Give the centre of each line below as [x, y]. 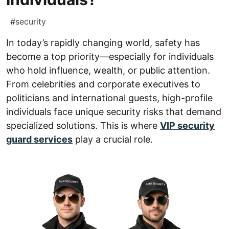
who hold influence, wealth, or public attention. [108, 71]
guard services [39, 140]
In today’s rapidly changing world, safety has [103, 43]
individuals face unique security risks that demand [114, 112]
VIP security [187, 126]
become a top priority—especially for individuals [110, 57]
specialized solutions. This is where [83, 126]
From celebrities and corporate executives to [103, 84]
